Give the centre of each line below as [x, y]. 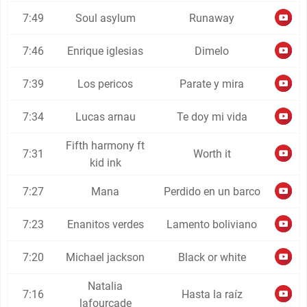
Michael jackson [106, 257]
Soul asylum [105, 18]
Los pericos [106, 84]
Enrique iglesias [106, 51]
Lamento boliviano [212, 224]
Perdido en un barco [212, 192]
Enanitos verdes [105, 224]
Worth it [212, 154]
